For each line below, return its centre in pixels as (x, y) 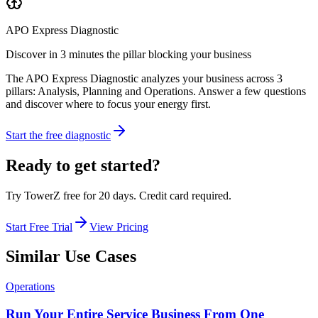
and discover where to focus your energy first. (108, 104)
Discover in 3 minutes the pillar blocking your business (128, 54)
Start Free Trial (39, 226)
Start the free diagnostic (58, 135)
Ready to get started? (83, 165)
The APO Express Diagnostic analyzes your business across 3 (144, 78)
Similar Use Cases (71, 257)
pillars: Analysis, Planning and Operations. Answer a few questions (156, 91)
